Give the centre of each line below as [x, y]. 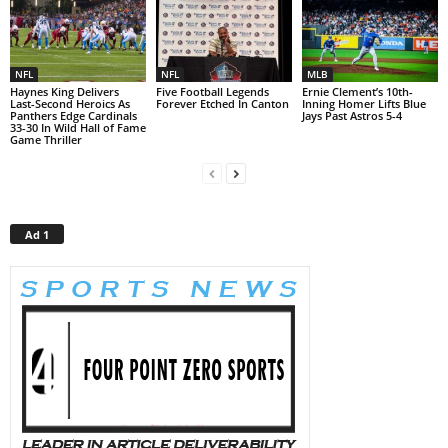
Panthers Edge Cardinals [73, 116]
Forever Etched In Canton [222, 104]
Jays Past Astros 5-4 [351, 116]
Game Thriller [46, 140]
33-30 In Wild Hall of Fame [78, 128]
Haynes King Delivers [64, 92]
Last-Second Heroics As [70, 104]
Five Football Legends [212, 92]
